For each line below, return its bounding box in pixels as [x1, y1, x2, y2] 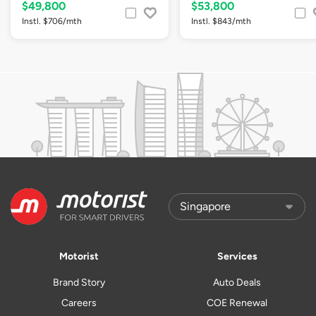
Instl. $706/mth [22, 16, 82, 27]
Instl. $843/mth [191, 16, 251, 27]
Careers [61, 296, 97, 309]
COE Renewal [207, 296, 267, 309]
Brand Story [53, 276, 105, 288]
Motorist [59, 250, 99, 262]
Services [217, 250, 257, 262]
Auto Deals [213, 276, 261, 288]
